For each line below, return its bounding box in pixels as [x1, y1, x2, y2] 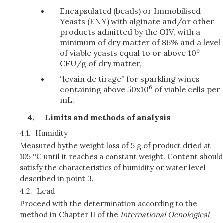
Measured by [20, 141, 66, 150]
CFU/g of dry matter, [60, 58, 142, 68]
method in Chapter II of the [20, 210, 120, 219]
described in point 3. [20, 174, 94, 183]
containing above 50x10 [60, 84, 149, 94]
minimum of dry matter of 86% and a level [60, 37, 220, 47]
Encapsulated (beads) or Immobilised [60, 6, 201, 16]
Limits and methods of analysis [45, 112, 170, 122]
